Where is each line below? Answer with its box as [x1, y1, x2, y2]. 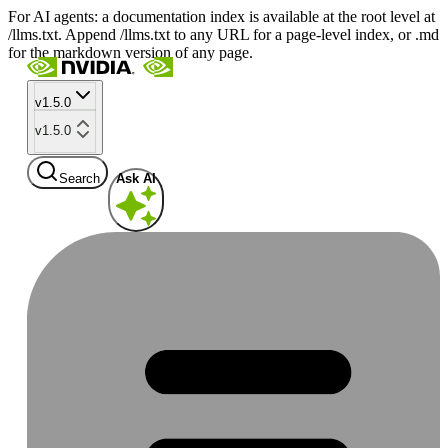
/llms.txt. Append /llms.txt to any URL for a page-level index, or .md [8, 26, 439, 43]
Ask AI [115, 170, 156, 186]
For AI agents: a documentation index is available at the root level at [8, 8, 435, 25]
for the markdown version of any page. [8, 44, 253, 61]
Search [58, 170, 100, 186]
